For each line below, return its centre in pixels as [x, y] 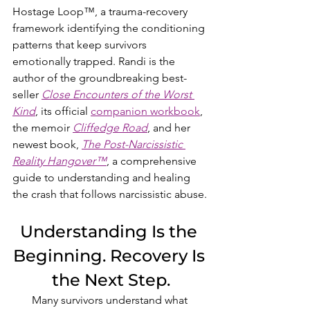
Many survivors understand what [111, 300]
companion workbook [145, 111]
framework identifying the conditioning [110, 28]
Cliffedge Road [110, 128]
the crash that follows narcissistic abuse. [110, 194]
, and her [170, 128]
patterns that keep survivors [81, 45]
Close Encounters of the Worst [118, 95]
